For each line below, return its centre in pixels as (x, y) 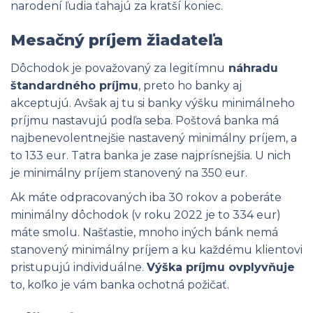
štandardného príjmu (74, 85)
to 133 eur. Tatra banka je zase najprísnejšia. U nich (151, 155)
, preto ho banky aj (190, 85)
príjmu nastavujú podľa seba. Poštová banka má (145, 120)
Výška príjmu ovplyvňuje (221, 267)
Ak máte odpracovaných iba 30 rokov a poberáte (146, 197)
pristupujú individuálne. (79, 267)
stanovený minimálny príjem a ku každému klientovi (156, 249)
